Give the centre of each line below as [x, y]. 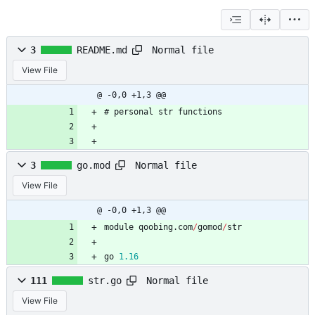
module [119, 227]
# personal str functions [163, 112]
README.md [102, 50]
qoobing [156, 227]
